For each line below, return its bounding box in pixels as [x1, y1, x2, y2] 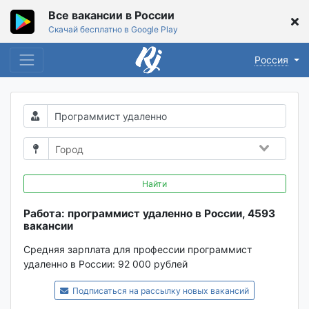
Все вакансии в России [48, 8, 175, 22]
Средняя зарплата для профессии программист [23, 243, 252, 256]
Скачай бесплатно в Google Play [48, 24, 178, 34]
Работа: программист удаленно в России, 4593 [23, 207, 275, 221]
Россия [255, 54, 289, 66]
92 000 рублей [117, 258, 188, 270]
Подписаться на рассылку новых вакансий [70, 286, 250, 297]
